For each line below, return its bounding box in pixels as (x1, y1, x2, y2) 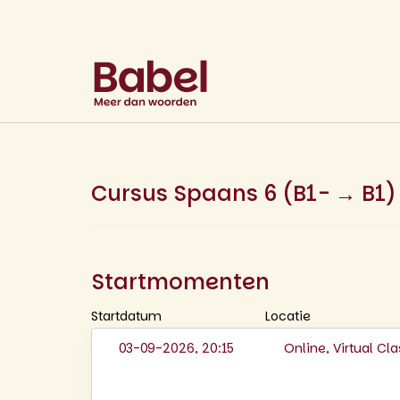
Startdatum (91, 307, 162, 325)
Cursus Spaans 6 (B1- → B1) (91, 179, 396, 208)
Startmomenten (91, 267, 270, 296)
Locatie (265, 307, 311, 325)
